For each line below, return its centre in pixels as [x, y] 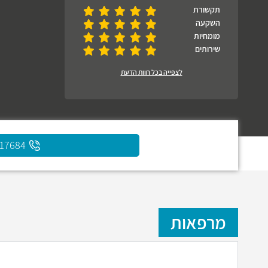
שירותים [208, 49]
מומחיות [207, 36]
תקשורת [207, 10]
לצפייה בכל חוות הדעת [151, 72]
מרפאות [198, 223]
